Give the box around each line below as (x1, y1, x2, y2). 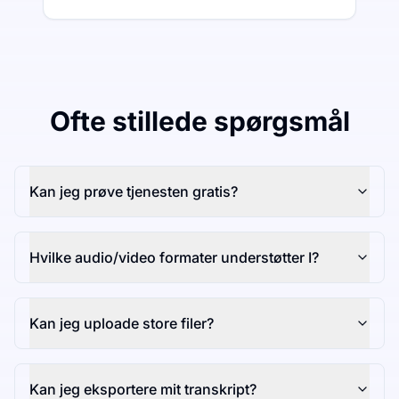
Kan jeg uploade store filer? (29, 314, 214, 333)
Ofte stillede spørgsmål (49, 105, 350, 138)
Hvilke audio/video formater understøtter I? (29, 248, 319, 267)
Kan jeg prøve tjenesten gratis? (29, 183, 238, 201)
